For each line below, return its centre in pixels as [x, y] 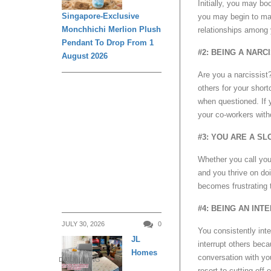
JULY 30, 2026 [83, 224]
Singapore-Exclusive [100, 16]
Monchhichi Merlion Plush [111, 29]
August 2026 [85, 56]
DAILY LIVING [80, 260]
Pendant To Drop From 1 [108, 42]
